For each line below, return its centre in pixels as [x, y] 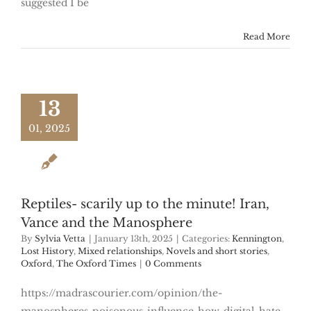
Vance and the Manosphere [107, 223]
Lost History [47, 251]
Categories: [207, 239]
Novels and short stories [217, 251]
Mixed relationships [120, 251]
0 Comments [173, 264]
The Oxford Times [96, 264]
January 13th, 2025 [134, 239]
